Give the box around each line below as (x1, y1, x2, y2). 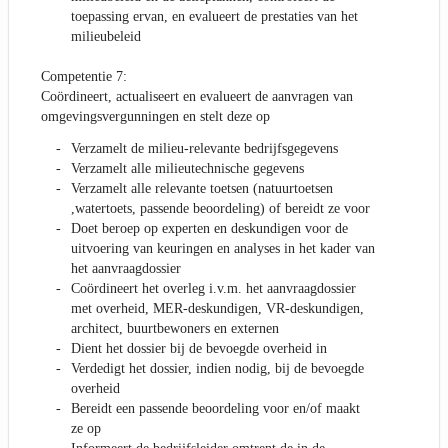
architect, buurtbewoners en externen (71, 321, 279, 337)
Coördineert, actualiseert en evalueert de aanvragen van (41, 89, 353, 105)
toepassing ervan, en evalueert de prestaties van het (71, 9, 358, 25)
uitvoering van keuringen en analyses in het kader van (71, 241, 375, 257)
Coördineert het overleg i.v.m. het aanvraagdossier (71, 281, 356, 297)
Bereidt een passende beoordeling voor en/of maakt (71, 401, 360, 417)
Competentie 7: (41, 69, 127, 85)
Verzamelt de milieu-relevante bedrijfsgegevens (71, 141, 338, 157)
